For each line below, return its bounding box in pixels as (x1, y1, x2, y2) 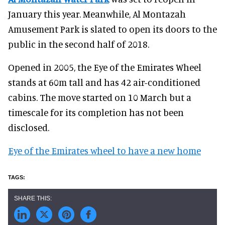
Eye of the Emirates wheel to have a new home (8, 144, 201, 156)
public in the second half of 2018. (8, 38, 149, 50)
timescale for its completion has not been (8, 106, 184, 118)
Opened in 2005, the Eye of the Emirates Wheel (8, 61, 201, 73)
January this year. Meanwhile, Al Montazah (8, 8, 186, 20)
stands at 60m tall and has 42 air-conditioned (8, 76, 200, 88)
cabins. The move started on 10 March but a (8, 91, 191, 103)
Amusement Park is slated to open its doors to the (8, 23, 217, 35)
